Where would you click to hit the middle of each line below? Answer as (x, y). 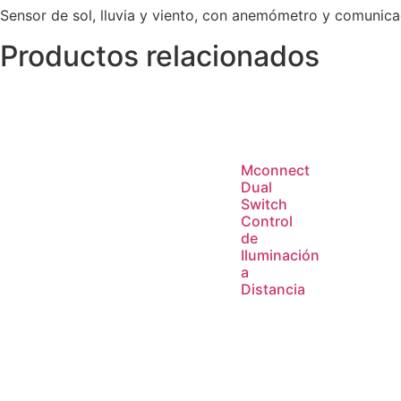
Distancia (273, 289)
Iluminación (280, 255)
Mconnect (275, 170)
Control (266, 221)
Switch (264, 204)
